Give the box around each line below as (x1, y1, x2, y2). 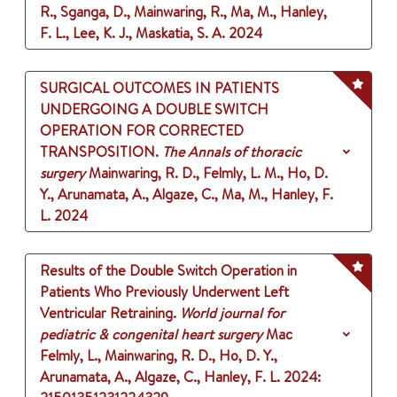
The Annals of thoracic (162, 142, 301, 162)
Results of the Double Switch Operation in (40, 261, 297, 281)
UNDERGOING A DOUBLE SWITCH (40, 99, 269, 120)
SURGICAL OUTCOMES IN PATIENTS (40, 78, 279, 98)
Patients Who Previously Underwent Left (40, 282, 289, 302)
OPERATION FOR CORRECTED (40, 121, 244, 141)
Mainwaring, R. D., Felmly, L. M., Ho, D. (89, 163, 328, 183)
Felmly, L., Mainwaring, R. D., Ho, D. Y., (40, 346, 277, 366)
